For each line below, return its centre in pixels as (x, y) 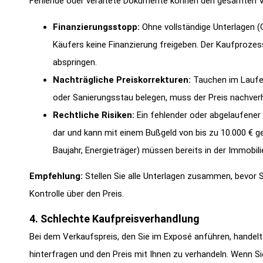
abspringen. (75, 62)
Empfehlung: (56, 176)
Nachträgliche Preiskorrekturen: (122, 80)
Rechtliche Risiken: (94, 115)
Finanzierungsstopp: (96, 27)
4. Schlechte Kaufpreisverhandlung (114, 218)
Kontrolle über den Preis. (77, 194)
